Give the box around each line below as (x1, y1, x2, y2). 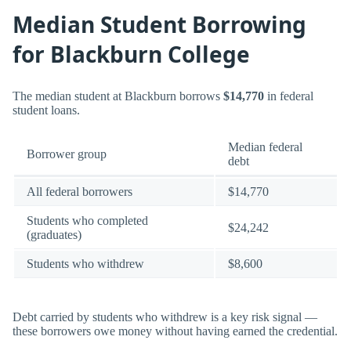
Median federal (228, 140, 302, 154)
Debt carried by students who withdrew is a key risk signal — (13, 309, 317, 324)
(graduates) (27, 228, 81, 242)
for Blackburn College (13, 39, 250, 70)
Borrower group (27, 147, 107, 161)
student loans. (13, 103, 80, 118)
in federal (264, 89, 313, 103)
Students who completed (27, 214, 148, 228)
